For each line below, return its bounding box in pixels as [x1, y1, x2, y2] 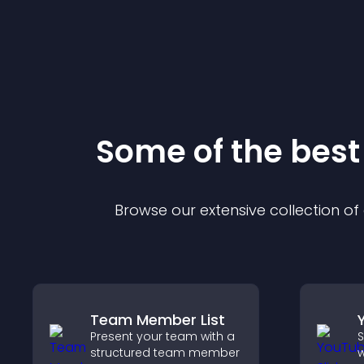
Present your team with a [90, 328, 235, 344]
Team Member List [90, 310, 225, 330]
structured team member [90, 344, 240, 361]
